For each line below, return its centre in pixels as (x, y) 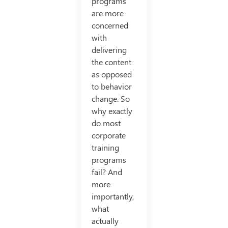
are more (107, 13)
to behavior (111, 87)
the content (111, 62)
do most (106, 123)
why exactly (112, 111)
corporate (108, 135)
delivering (109, 50)
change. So (110, 99)
